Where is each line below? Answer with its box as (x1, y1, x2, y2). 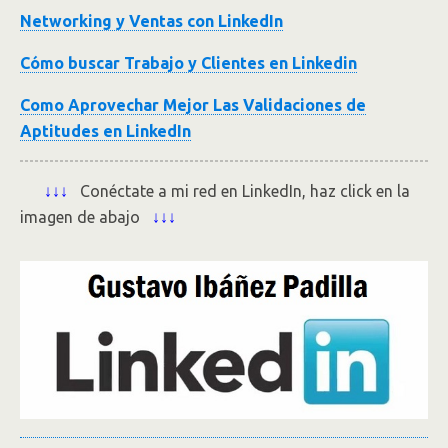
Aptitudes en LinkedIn (20, 122, 191, 140)
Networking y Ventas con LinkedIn (20, 12, 283, 30)
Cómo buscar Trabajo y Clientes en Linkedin (20, 54, 357, 72)
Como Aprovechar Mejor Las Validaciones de (20, 96, 366, 114)
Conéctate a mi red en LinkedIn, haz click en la (68, 182, 410, 200)
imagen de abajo (20, 208, 152, 226)
